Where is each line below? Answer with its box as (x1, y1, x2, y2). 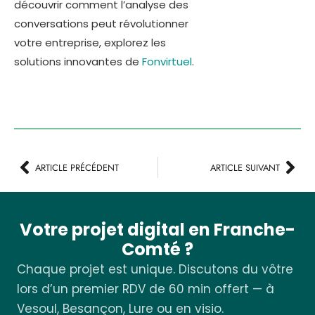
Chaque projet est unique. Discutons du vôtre (17, 261, 293, 278)
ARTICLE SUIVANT (210, 160, 280, 174)
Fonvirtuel (139, 54, 192, 70)
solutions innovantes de (14, 54, 139, 70)
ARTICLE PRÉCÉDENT (35, 160, 119, 174)
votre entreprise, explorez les (14, 35, 166, 51)
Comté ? (122, 238, 193, 262)
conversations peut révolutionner (14, 16, 188, 32)
